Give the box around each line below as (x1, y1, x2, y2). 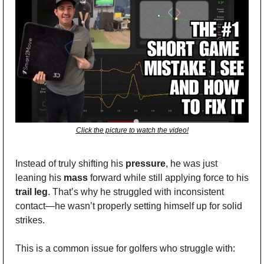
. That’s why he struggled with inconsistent (48, 186, 224, 197)
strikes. (15, 214, 45, 225)
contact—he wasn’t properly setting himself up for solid (15, 200, 242, 211)
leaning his (15, 172, 64, 183)
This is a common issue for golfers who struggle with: (15, 243, 235, 253)
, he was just (166, 158, 217, 169)
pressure (126, 158, 166, 169)
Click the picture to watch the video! (75, 126, 189, 134)
